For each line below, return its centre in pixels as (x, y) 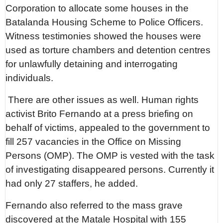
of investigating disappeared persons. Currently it (110, 169)
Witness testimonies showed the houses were (104, 36)
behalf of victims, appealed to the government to (108, 127)
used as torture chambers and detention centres (108, 50)
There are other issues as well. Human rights (102, 100)
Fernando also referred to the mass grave (94, 205)
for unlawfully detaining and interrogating (92, 64)
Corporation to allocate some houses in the (97, 8)
